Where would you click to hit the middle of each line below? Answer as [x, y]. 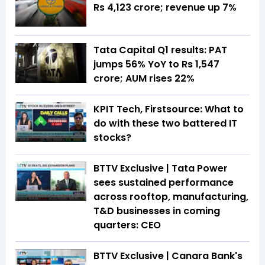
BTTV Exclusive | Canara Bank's [168, 256]
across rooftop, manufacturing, [171, 196]
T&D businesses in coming [157, 211]
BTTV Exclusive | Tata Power [161, 168]
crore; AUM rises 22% [144, 78]
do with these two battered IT [165, 123]
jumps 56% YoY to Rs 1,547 [156, 64]
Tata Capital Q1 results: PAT [160, 50]
